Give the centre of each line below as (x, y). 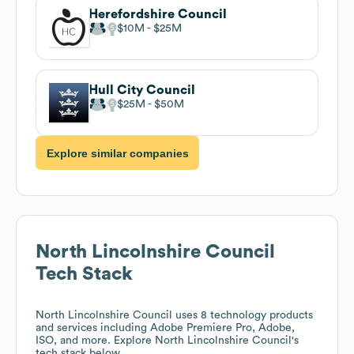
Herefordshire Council (158, 14)
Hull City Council (142, 90)
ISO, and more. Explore (95, 341)
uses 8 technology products (243, 316)
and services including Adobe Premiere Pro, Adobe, (165, 328)
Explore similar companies (117, 153)
